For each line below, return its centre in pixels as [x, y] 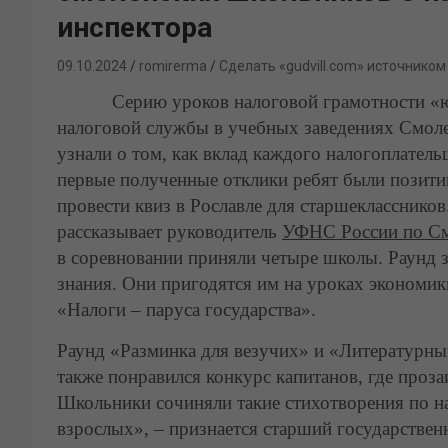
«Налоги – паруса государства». [186, 309]
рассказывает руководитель [169, 231]
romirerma [173, 66]
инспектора [134, 27]
